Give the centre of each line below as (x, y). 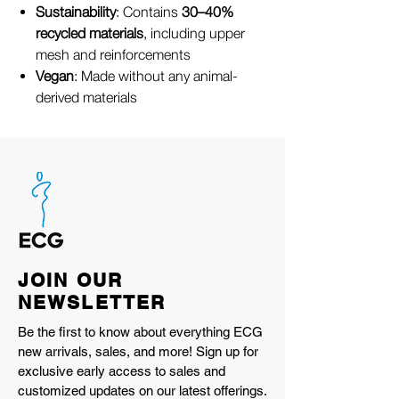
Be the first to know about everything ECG (140, 332)
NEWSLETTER (92, 302)
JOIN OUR (70, 280)
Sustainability (76, 12)
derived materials (86, 97)
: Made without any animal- (156, 76)
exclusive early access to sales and (122, 371)
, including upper (194, 33)
